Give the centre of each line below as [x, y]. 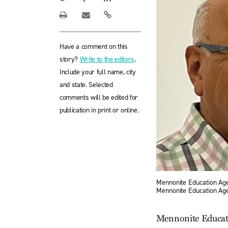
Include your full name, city [98, 72]
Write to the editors [107, 59]
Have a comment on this [94, 47]
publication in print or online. [99, 110]
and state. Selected [86, 85]
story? [70, 59]
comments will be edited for [99, 97]
